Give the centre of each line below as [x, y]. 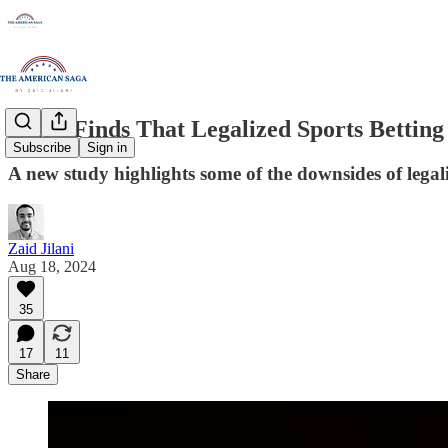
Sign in [107, 148]
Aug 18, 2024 [52, 266]
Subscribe [42, 148]
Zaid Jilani [41, 248]
